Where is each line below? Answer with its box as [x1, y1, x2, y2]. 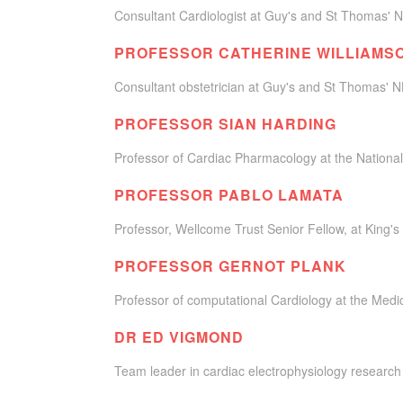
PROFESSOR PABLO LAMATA [114, 184, 344, 205]
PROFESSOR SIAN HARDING [114, 113, 336, 134]
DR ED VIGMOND [114, 327, 244, 347]
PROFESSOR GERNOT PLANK [114, 255, 346, 276]
